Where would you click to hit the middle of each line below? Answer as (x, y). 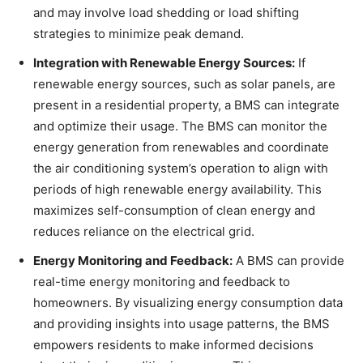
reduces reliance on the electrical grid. (144, 231)
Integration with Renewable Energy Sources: (164, 63)
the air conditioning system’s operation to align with (181, 168)
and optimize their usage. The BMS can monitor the (180, 126)
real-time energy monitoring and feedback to (162, 282)
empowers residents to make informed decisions (173, 345)
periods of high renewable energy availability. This (177, 189)
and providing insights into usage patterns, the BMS (181, 324)
